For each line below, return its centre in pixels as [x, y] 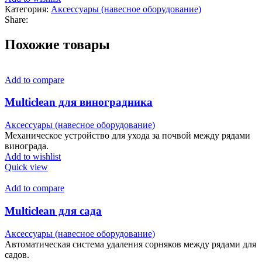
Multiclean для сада [53, 211]
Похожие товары [57, 44]
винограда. [27, 146]
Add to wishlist [33, 157]
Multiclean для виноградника [79, 102]
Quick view [26, 167]
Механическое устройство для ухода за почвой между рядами [127, 136]
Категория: [27, 9]
